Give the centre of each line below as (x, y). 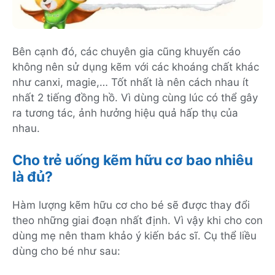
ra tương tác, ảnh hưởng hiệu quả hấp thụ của (125, 113)
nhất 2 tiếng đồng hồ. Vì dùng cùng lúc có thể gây (135, 98)
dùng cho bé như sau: (66, 251)
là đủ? (33, 176)
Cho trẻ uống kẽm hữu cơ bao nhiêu (133, 160)
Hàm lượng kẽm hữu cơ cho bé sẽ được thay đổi (131, 205)
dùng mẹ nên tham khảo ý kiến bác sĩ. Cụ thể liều (134, 235)
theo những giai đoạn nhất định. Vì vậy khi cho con (137, 220)
